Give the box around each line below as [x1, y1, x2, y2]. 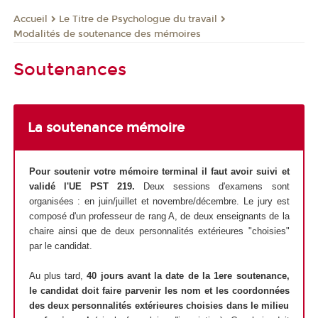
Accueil [13, 13, 48, 25]
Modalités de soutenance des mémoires [13, 28, 201, 40]
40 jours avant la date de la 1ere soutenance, [87, 270, 290, 282]
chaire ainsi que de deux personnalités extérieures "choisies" [28, 226, 290, 237]
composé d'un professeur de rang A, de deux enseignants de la [28, 211, 290, 222]
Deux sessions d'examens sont [134, 181, 290, 192]
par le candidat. [28, 241, 92, 252]
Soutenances [13, 59, 126, 79]
